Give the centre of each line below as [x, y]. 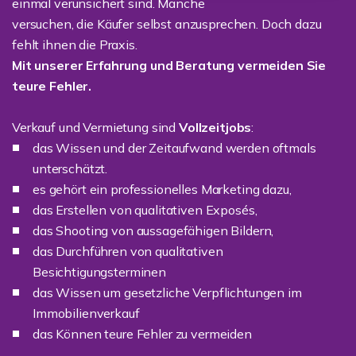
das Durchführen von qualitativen [128, 251]
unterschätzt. [70, 168]
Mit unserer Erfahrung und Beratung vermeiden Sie [169, 65]
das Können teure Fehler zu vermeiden [142, 334]
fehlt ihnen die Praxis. [75, 44]
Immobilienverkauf [86, 313]
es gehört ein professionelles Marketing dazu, [162, 189]
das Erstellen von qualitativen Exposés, [145, 210]
